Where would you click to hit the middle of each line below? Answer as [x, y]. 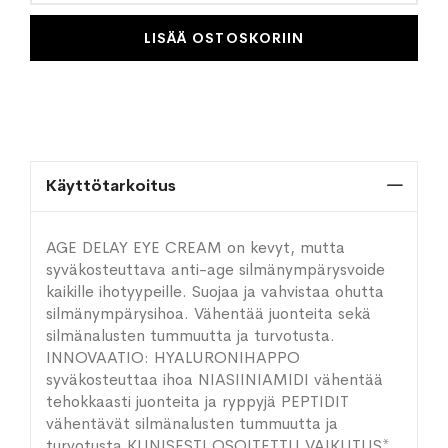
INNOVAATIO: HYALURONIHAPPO [173, 357]
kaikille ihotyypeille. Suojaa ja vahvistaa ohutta [215, 291]
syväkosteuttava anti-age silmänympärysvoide [215, 269]
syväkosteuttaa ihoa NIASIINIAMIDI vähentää [214, 379]
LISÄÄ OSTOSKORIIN [224, 37]
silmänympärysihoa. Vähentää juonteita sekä [208, 313]
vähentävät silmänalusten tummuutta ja [192, 423]
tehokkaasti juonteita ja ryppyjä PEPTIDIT [197, 401]
